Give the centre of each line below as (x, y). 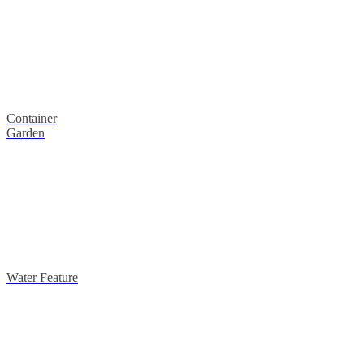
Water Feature (42, 278)
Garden (26, 133)
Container (32, 119)
